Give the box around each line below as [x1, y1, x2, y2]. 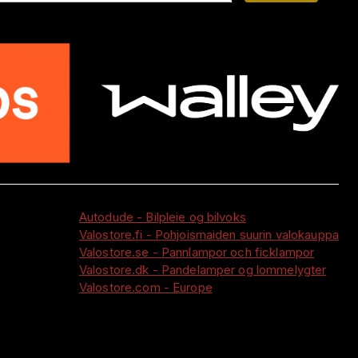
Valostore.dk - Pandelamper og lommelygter [78, 261, 327, 277]
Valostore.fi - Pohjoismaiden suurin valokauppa [78, 226, 339, 242]
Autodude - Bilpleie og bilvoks [78, 209, 246, 225]
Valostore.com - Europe [78, 279, 213, 295]
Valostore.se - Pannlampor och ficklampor [78, 244, 315, 260]
